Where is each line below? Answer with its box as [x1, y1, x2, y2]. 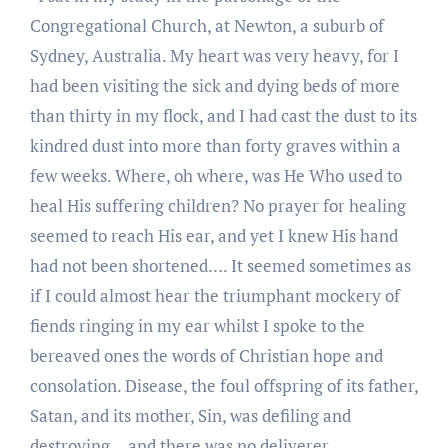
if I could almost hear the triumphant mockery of [29, 283, 400, 307]
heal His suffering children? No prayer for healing [29, 193, 406, 217]
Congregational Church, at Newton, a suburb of [29, 13, 384, 37]
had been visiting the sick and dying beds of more [29, 73, 400, 97]
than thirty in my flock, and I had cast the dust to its [29, 103, 417, 127]
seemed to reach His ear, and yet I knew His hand [29, 223, 398, 247]
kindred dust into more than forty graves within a [29, 133, 401, 157]
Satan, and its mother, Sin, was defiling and [29, 403, 351, 427]
